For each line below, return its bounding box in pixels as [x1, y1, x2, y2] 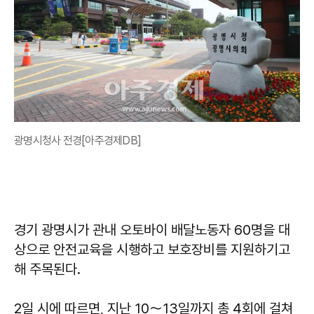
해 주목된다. [14, 260, 81, 278]
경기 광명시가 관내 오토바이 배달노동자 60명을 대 [14, 221, 290, 238]
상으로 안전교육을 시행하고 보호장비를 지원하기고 [14, 240, 290, 258]
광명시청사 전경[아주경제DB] [14, 133, 141, 147]
